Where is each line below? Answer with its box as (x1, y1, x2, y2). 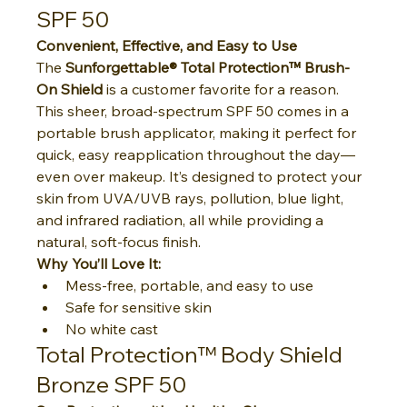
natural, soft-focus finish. (36, 232, 202, 251)
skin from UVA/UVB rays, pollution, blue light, (36, 188, 348, 207)
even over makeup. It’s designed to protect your (36, 166, 366, 185)
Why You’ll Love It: (36, 253, 162, 273)
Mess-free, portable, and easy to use (65, 275, 314, 294)
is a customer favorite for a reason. (103, 79, 343, 98)
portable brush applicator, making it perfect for (36, 123, 361, 142)
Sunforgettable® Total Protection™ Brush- (65, 57, 351, 76)
